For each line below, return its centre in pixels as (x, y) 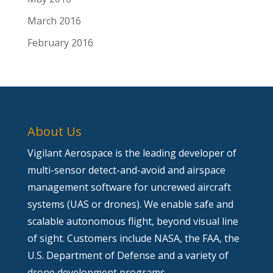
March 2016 (54, 21)
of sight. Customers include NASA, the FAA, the (133, 238)
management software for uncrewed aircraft (129, 187)
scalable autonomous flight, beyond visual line (133, 221)
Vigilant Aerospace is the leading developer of (132, 153)
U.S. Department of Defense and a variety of (128, 255)
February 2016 (60, 43)
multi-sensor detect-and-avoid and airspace (126, 170)
